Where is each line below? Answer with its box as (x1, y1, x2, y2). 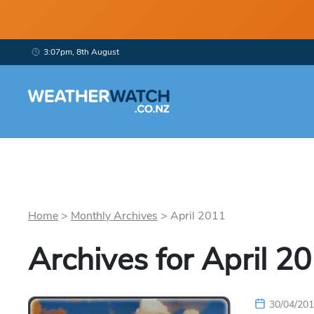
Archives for (28, 239, 201, 281)
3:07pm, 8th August (43, 46, 119, 57)
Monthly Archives (71, 208, 158, 224)
